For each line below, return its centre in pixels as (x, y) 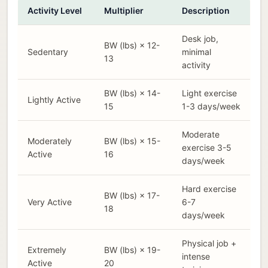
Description (206, 10)
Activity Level (55, 10)
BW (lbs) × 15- (132, 141)
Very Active (50, 202)
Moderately (50, 141)
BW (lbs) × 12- (132, 45)
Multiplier (124, 10)
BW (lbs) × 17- (132, 195)
